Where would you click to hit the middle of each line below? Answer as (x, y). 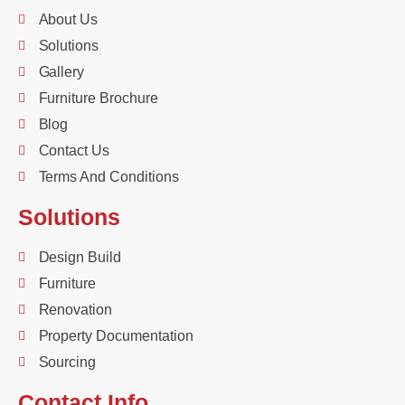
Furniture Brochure (98, 98)
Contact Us (74, 150)
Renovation (75, 309)
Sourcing (67, 362)
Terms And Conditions (108, 176)
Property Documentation (116, 335)
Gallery (61, 71)
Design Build (80, 257)
